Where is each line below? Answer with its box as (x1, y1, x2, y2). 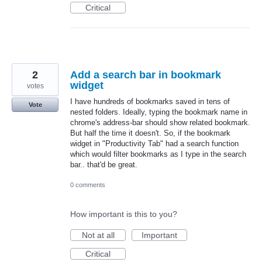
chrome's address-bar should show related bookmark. (70, 118, 250, 127)
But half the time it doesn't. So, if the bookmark (70, 129, 230, 138)
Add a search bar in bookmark (70, 69, 221, 81)
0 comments (70, 181, 105, 189)
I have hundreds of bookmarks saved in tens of (70, 97, 230, 106)
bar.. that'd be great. (70, 160, 137, 170)
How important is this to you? (70, 209, 177, 219)
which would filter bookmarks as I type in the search (70, 150, 246, 159)
